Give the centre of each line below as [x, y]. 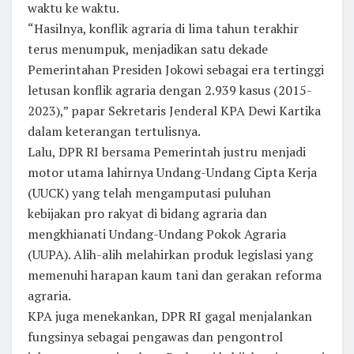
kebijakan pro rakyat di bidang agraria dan [147, 214]
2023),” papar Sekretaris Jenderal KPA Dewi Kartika [174, 111]
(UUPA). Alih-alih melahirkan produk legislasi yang [170, 255]
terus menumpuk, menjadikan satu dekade [148, 49]
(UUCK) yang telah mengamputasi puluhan [149, 193]
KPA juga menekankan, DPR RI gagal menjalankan [170, 316]
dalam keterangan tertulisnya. [114, 132]
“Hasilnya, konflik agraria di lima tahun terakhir [163, 29]
